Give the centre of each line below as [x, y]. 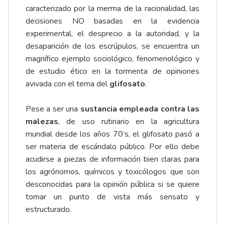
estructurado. [48, 210]
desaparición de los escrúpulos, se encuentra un [113, 46]
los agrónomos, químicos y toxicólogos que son [113, 172]
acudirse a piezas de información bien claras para [113, 159]
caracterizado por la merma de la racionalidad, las [113, 9]
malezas [42, 122]
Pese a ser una [53, 109]
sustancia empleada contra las [140, 109]
